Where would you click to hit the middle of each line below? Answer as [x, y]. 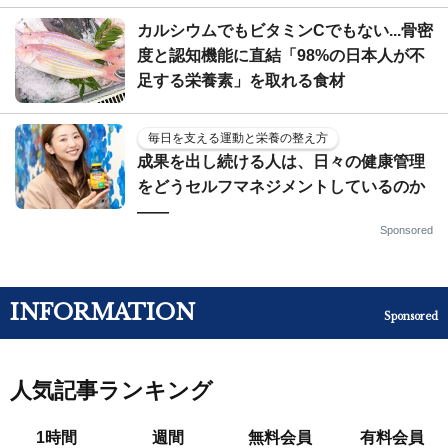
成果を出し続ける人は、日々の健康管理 [281, 161]
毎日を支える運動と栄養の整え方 [238, 137]
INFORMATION [102, 312]
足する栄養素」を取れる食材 [241, 80]
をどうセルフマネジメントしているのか [281, 186]
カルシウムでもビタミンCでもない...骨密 [285, 30]
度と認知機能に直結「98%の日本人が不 [281, 55]
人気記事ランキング [111, 390]
